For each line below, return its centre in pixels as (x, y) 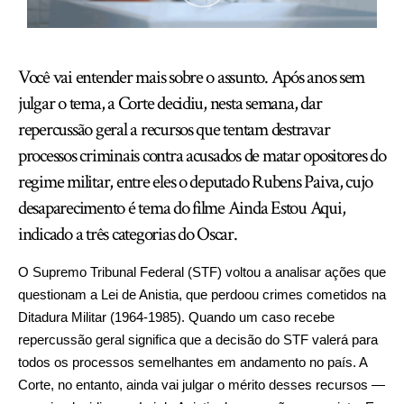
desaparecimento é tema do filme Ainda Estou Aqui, (182, 208)
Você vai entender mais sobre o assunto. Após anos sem (192, 78)
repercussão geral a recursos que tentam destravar (174, 130)
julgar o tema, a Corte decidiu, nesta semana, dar (170, 104)
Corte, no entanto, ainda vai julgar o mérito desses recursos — (202, 385)
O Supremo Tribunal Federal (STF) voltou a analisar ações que (202, 272)
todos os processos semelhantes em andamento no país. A (193, 363)
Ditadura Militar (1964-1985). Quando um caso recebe (176, 317)
